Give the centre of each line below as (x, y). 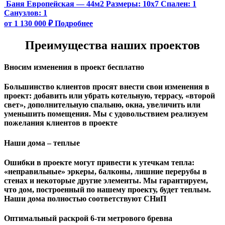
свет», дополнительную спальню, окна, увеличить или (102, 105)
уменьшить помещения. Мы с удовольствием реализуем (106, 114)
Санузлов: (24, 13)
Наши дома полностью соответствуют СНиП (85, 198)
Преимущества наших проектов (113, 45)
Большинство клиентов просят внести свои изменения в (107, 87)
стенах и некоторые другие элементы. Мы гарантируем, (106, 180)
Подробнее (74, 23)
